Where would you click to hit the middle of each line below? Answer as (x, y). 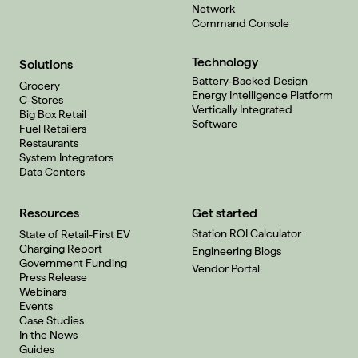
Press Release (53, 277)
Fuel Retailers (53, 128)
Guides (37, 349)
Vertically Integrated (242, 109)
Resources (49, 213)
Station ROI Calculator (247, 233)
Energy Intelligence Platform (263, 95)
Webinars (43, 291)
